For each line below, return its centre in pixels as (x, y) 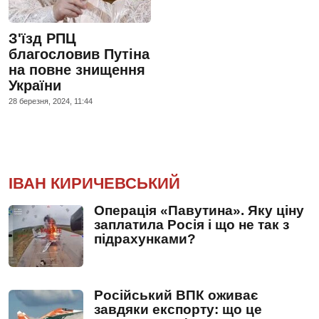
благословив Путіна (79, 54)
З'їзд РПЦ (42, 38)
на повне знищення (77, 69)
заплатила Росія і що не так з (192, 224)
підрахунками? (145, 239)
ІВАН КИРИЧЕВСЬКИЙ (94, 183)
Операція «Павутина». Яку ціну (199, 210)
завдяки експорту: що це (178, 309)
